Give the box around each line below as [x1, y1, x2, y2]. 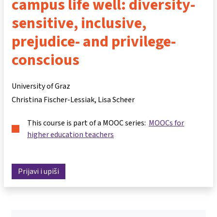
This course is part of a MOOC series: [27, 118, 149, 128]
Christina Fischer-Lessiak [12, 94, 94, 105]
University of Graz [12, 81, 70, 91]
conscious [12, 49, 79, 70]
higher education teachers [27, 129, 114, 139]
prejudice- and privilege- [12, 31, 176, 51]
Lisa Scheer [98, 94, 135, 105]
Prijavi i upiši [18, 166, 59, 177]
